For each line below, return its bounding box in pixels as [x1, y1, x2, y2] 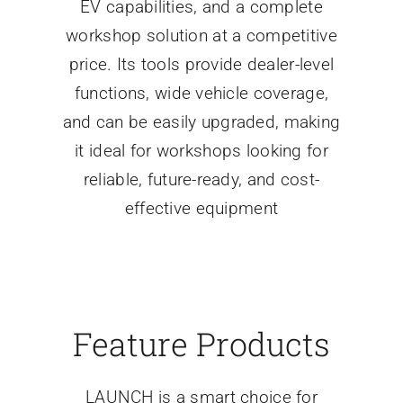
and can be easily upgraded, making [62, 112, 341, 133]
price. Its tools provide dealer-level [68, 54, 335, 76]
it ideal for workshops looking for [75, 140, 328, 162]
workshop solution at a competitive [66, 25, 337, 47]
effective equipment [124, 198, 279, 219]
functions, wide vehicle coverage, [74, 83, 329, 104]
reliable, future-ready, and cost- [83, 169, 320, 191]
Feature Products [73, 322, 330, 366]
